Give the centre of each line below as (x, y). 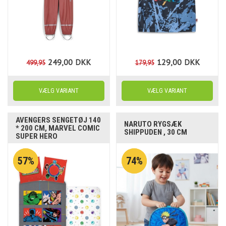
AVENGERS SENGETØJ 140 (59, 120)
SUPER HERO (37, 136)
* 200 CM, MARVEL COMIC (58, 128)
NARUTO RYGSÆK (153, 124)
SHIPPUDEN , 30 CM (156, 132)
